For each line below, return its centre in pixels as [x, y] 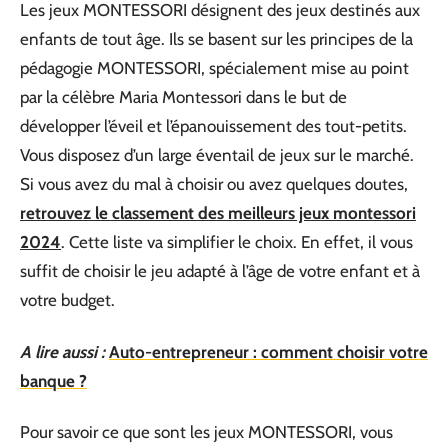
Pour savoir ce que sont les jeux [134, 432]
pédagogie [58, 68]
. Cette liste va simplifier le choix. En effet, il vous [237, 242]
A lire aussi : [62, 351]
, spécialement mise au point [305, 68]
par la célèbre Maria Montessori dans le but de [183, 97]
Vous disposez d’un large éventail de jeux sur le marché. [217, 155]
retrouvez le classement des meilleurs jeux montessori [218, 213]
